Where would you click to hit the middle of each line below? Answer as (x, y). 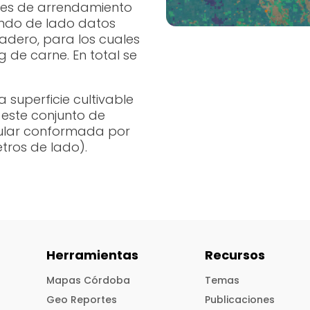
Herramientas (93, 255)
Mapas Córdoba (89, 280)
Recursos (235, 255)
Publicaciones (240, 299)
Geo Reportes (82, 299)
